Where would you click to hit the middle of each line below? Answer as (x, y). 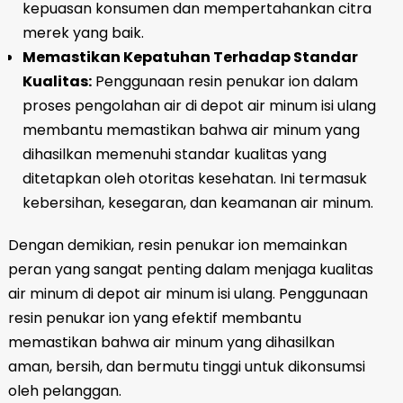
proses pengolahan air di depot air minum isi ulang (199, 105)
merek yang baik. (83, 32)
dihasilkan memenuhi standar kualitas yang (174, 154)
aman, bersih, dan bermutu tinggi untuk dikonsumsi (186, 366)
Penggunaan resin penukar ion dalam (224, 81)
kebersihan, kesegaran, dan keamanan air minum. (197, 202)
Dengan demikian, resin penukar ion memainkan (177, 245)
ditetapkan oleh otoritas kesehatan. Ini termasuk (194, 178)
